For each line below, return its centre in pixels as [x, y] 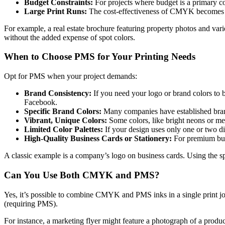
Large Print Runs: [55, 11]
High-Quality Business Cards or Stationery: [98, 139]
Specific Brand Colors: [63, 111]
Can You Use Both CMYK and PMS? [82, 175]
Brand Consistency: [58, 93]
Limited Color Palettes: [64, 130]
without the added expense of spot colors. [70, 37]
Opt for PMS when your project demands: [71, 76]
